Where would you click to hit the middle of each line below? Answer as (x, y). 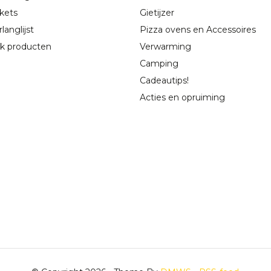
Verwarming (166, 47)
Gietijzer (157, 13)
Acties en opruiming (183, 98)
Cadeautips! (165, 81)
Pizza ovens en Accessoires (198, 30)
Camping (159, 64)
